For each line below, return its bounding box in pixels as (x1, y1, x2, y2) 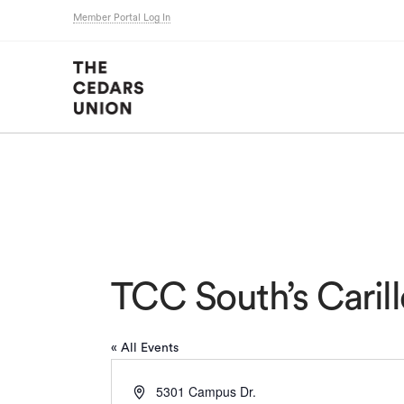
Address (132, 381, 179, 399)
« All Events (110, 341, 179, 354)
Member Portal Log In (72, 13, 170, 23)
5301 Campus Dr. (156, 381, 257, 400)
